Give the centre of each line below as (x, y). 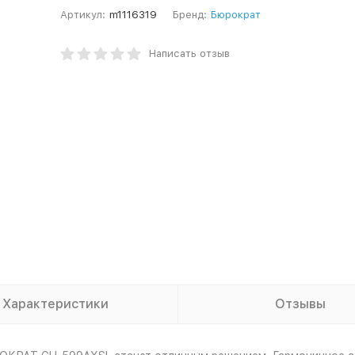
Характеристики (55, 304)
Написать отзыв (189, 53)
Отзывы (300, 304)
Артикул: (82, 15)
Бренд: (189, 15)
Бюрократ (235, 15)
